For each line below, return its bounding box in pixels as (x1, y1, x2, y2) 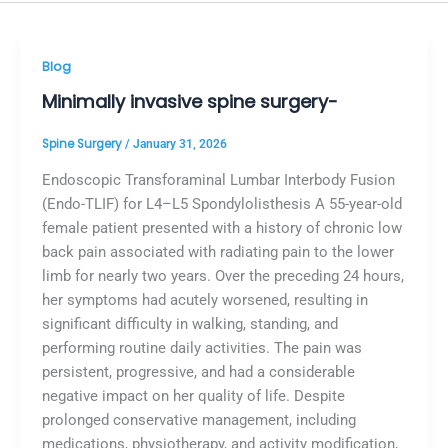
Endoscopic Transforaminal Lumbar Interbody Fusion (41, 170, 395, 189)
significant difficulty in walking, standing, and (41, 314, 338, 333)
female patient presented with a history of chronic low (41, 218, 402, 237)
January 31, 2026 (132, 137, 227, 152)
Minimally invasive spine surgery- (41, 88, 338, 114)
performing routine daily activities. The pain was (41, 338, 362, 357)
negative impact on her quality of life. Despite (41, 386, 345, 405)
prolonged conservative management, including (41, 410, 356, 429)
